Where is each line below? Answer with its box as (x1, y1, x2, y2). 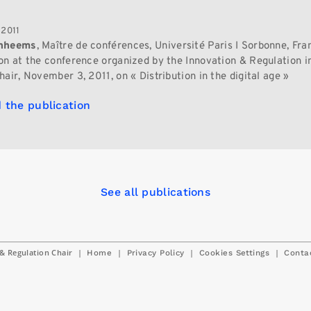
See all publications (101, 185, 210, 199)
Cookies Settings (199, 248, 270, 258)
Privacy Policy (126, 248, 185, 258)
